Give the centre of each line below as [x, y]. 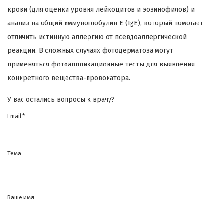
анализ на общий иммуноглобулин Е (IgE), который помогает [105, 23]
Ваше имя [21, 198]
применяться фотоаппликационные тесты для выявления [101, 65]
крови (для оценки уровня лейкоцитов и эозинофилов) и [101, 10]
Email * [16, 117]
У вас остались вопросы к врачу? [61, 100]
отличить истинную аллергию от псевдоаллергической [97, 37]
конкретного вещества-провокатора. [69, 78]
